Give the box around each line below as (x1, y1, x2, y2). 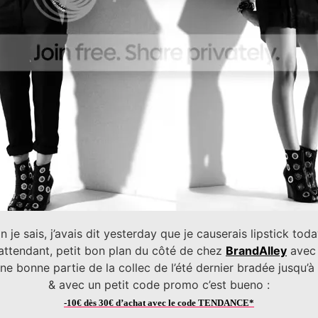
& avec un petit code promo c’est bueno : (48, 278, 270, 292)
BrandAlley (226, 243, 287, 258)
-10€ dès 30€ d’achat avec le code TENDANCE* (64, 297, 254, 309)
